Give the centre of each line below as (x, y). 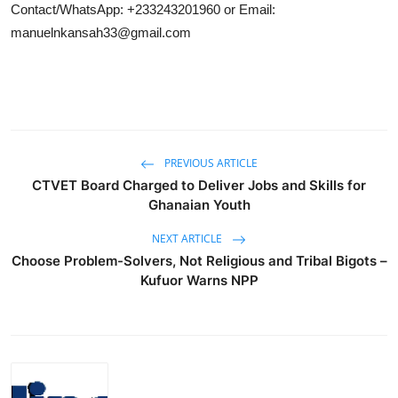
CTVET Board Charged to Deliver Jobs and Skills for (199, 185)
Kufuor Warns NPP (199, 280)
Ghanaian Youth (199, 204)
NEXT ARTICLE (188, 238)
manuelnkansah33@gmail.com (101, 32)
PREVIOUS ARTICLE (210, 163)
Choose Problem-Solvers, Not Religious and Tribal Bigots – (199, 260)
